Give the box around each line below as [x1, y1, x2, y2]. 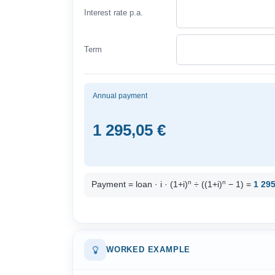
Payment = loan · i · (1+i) [91, 180, 188, 189]
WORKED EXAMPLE [106, 246, 191, 254]
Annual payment [93, 91, 147, 100]
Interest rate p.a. [84, 8, 143, 17]
